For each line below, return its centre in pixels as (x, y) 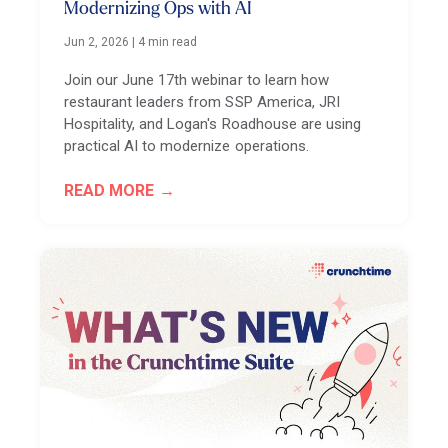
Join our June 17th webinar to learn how (196, 79)
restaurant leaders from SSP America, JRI (202, 101)
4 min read (168, 41)
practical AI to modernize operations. (186, 145)
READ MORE (109, 190)
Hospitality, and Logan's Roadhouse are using (212, 123)
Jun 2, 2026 (97, 41)
